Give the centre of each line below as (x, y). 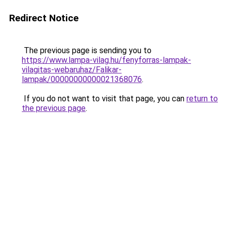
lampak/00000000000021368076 (82, 79)
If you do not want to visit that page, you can (104, 99)
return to (202, 99)
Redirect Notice (44, 18)
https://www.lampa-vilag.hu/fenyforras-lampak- (106, 60)
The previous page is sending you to (87, 50)
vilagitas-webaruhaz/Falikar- (72, 70)
